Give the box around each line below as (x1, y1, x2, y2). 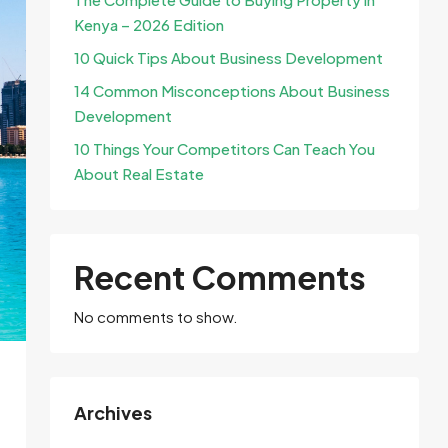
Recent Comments (74, 257, 366, 297)
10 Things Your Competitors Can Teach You (74, 139, 375, 158)
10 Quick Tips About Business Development (74, 48, 383, 67)
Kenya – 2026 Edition (74, 15, 224, 34)
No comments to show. (74, 307, 238, 326)
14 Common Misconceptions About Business (74, 81, 390, 100)
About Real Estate (74, 164, 204, 183)
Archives (74, 401, 152, 424)
